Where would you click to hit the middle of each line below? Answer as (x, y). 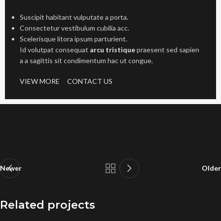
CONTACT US (90, 81)
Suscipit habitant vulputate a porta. (74, 17)
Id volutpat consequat (55, 50)
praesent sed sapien (167, 50)
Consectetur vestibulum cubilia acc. (74, 28)
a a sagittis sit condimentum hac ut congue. (86, 60)
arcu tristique (112, 50)
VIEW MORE (40, 81)
